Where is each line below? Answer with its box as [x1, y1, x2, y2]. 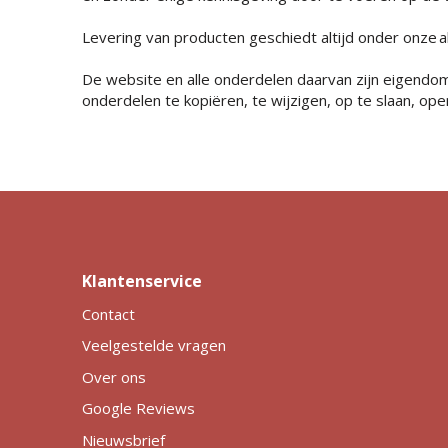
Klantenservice [81, 269, 202, 292]
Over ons [81, 366, 146, 387]
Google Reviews [81, 398, 195, 419]
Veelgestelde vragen [81, 335, 226, 356]
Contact [81, 303, 135, 324]
